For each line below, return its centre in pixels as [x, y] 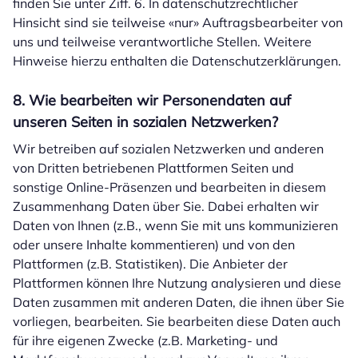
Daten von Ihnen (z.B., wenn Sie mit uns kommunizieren [175, 225]
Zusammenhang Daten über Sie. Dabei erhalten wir [166, 206]
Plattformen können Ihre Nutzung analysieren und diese [177, 283]
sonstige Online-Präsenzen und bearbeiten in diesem [169, 187]
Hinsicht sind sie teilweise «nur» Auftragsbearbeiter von [178, 22]
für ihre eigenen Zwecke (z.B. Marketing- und [145, 340]
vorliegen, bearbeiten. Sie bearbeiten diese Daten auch [177, 321]
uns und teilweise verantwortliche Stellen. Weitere [162, 42]
